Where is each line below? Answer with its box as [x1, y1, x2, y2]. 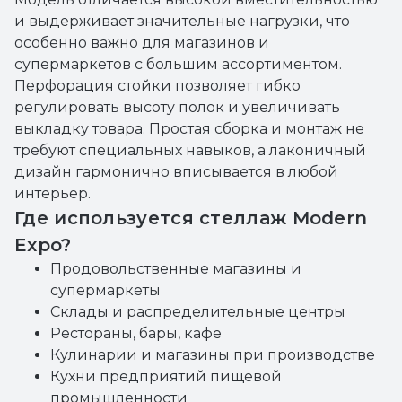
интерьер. [14, 185, 91, 202]
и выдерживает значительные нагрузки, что [14, 13, 350, 30]
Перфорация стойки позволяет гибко [14, 77, 301, 94]
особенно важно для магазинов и [14, 34, 269, 51]
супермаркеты [50, 282, 161, 299]
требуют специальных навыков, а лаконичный [14, 142, 366, 159]
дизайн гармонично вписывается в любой [14, 163, 338, 180]
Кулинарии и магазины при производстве [50, 346, 375, 363]
